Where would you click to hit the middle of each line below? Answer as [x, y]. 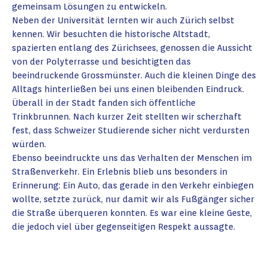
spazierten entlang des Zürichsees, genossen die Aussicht [132, 48]
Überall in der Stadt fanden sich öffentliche [104, 103]
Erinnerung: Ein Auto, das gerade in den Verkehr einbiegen [133, 185]
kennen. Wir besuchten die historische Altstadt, [111, 34]
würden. [29, 144]
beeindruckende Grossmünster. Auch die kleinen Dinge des [134, 75]
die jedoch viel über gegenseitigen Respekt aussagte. [124, 227]
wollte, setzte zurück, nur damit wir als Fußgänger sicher [133, 199]
